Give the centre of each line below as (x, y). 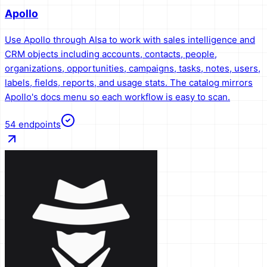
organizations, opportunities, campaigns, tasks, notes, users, (133, 68)
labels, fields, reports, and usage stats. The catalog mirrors (129, 82)
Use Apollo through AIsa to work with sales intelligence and (130, 39)
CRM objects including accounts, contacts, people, (111, 54)
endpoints (40, 124)
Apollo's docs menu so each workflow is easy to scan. (117, 97)
